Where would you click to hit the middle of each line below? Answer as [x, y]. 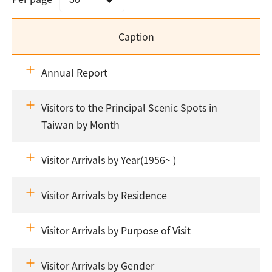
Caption [136, 37]
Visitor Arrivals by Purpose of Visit [116, 230]
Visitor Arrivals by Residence [104, 195]
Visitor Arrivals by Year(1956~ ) [109, 160]
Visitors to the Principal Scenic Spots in [129, 108]
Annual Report [74, 73]
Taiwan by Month [80, 125]
